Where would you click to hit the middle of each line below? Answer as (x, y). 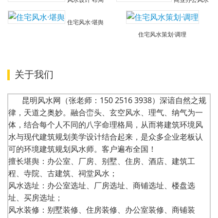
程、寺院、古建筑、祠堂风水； (63, 173)
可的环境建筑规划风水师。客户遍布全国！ (82, 149)
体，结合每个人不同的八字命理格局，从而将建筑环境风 (106, 125)
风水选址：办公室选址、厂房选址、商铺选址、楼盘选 (102, 186)
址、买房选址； (36, 198)
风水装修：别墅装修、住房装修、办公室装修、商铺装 (102, 210)
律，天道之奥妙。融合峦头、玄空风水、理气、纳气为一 (106, 113)
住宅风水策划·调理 (162, 34)
